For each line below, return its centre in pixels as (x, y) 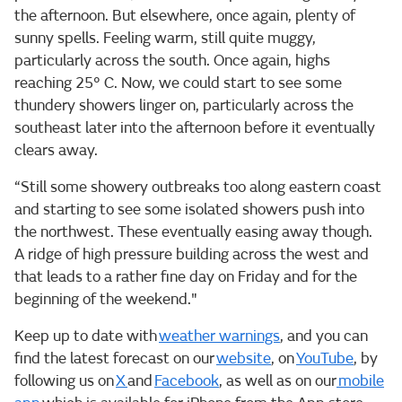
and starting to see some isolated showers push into (189, 209)
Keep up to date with (87, 336)
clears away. (56, 150)
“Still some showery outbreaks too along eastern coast (198, 187)
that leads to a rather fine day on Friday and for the (186, 276)
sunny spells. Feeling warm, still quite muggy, (165, 38)
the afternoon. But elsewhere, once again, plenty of (185, 15)
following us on (65, 380)
